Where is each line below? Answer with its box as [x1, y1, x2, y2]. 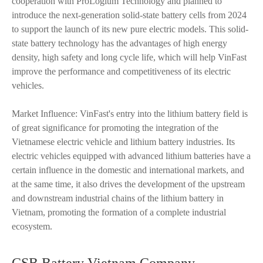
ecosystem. [12, 221, 52, 231]
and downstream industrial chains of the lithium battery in [12, 193, 224, 203]
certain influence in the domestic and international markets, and [12, 165, 244, 175]
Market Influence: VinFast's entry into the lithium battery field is [12, 109, 248, 119]
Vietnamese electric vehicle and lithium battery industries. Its [12, 137, 235, 147]
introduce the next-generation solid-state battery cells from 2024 [12, 10, 247, 20]
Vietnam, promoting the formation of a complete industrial [12, 207, 226, 217]
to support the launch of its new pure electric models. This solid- [12, 24, 248, 34]
